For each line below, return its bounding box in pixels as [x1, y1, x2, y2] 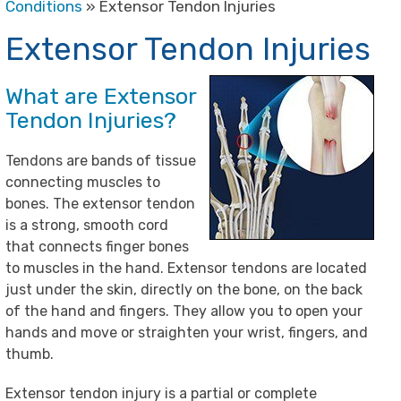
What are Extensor [5, 83, 196, 109]
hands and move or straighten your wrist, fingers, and [5, 324, 368, 341]
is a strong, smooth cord [5, 217, 168, 234]
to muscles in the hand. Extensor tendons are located [5, 260, 367, 277]
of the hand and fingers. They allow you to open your [5, 303, 363, 320]
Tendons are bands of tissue [5, 152, 196, 169]
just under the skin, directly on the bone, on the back [5, 281, 363, 298]
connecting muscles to [5, 174, 160, 191]
